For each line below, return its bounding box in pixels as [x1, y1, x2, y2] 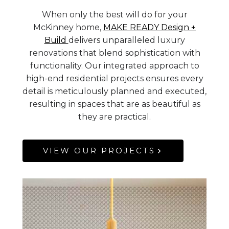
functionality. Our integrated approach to [30, 61, 199, 71]
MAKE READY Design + [103, 22, 196, 33]
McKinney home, [33, 22, 103, 33]
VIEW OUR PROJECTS [43, 146, 155, 156]
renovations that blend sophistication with [29, 48, 200, 58]
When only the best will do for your [41, 10, 188, 20]
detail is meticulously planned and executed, [22, 86, 207, 97]
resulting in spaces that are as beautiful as [29, 99, 200, 109]
